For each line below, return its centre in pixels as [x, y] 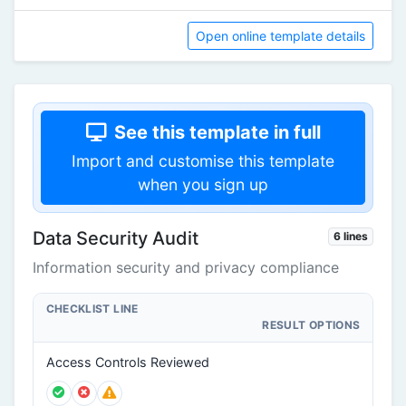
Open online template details [280, 35]
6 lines [351, 236]
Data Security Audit [116, 238]
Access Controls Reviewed [127, 362]
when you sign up [203, 184]
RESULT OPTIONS [311, 325]
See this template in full [217, 132]
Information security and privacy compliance [186, 267]
